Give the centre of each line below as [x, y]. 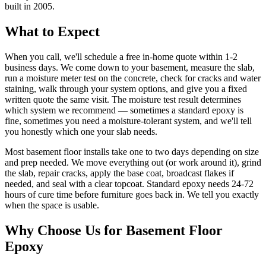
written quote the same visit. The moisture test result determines [123, 100]
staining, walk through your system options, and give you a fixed [126, 89]
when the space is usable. [52, 205]
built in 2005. [30, 7]
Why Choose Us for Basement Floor [114, 230]
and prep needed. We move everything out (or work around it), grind [133, 163]
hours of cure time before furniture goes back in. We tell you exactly [132, 195]
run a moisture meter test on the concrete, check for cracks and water [133, 78]
